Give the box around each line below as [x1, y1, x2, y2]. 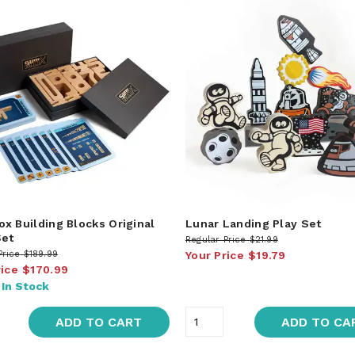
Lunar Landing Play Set [185, 216, 322, 230]
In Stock [2, 279, 49, 292]
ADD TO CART [55, 314, 143, 330]
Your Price [185, 248, 244, 261]
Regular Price [185, 234, 246, 245]
